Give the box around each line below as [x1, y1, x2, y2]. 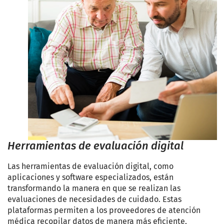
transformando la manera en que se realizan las [7, 183, 180, 193]
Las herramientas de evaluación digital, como [7, 161, 173, 171]
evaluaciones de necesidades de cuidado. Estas [7, 194, 181, 204]
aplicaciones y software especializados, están [7, 172, 173, 182]
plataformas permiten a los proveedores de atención [7, 205, 200, 215]
